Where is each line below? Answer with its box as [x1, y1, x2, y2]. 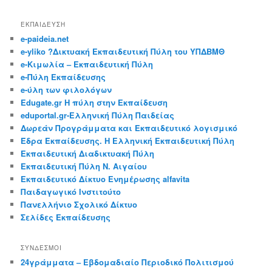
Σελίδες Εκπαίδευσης [21, 211, 111, 223]
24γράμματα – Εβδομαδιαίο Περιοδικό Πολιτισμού [21, 256, 234, 268]
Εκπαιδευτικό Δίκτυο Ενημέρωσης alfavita [21, 173, 190, 185]
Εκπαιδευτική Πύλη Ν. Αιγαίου [21, 160, 148, 172]
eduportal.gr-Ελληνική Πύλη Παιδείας [21, 109, 175, 121]
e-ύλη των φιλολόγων [21, 84, 112, 96]
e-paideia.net [21, 33, 69, 45]
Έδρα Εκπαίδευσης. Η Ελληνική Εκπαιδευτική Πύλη [21, 135, 235, 147]
